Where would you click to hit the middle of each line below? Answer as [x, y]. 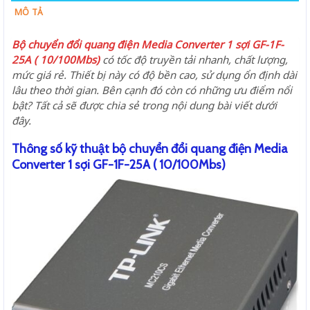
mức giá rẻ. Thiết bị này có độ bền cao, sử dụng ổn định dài [154, 74]
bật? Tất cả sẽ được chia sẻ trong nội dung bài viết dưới [144, 105]
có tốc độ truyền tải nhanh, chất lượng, [195, 59]
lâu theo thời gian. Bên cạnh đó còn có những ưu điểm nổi [152, 90]
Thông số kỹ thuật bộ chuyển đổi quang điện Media [150, 149]
